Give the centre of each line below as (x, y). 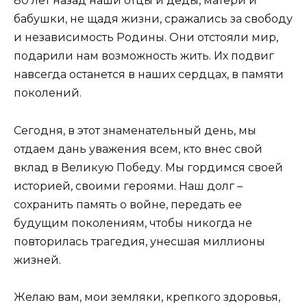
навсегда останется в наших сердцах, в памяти (149, 75)
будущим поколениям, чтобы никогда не (133, 223)
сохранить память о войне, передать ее (128, 204)
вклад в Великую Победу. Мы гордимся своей (148, 167)
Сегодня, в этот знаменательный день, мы (135, 130)
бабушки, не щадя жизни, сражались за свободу (153, 19)
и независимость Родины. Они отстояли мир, (146, 38)
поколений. (48, 93)
